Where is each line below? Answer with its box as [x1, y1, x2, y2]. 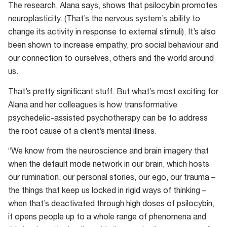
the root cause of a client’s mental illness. [8, 128, 157, 136]
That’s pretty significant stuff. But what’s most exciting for [8, 88, 218, 97]
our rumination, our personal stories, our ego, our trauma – [8, 174, 215, 182]
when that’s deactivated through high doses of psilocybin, [8, 200, 214, 209]
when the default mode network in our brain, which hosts [8, 161, 209, 169]
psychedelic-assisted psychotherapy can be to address [8, 115, 208, 123]
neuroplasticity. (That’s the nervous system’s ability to [8, 16, 200, 24]
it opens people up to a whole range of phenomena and [8, 213, 206, 222]
